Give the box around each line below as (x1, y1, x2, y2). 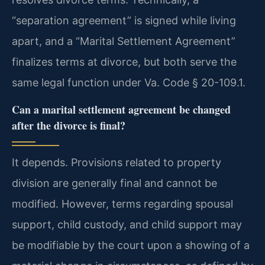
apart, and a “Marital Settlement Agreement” (12, 35, 235, 48)
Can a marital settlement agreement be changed (12, 101, 231, 117)
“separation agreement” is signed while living (12, 14, 236, 27)
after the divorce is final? (12, 117, 125, 133)
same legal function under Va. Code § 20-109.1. (12, 76, 245, 89)
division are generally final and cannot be (12, 176, 217, 189)
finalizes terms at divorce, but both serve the (12, 56, 237, 69)
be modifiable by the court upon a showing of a (12, 238, 250, 251)
